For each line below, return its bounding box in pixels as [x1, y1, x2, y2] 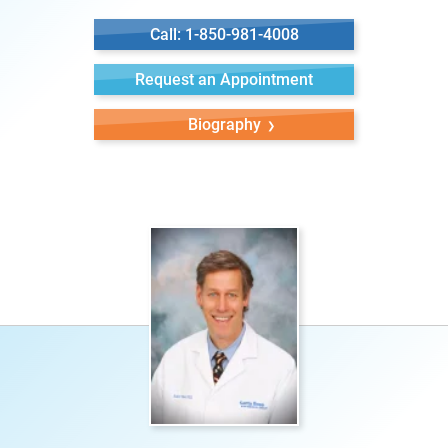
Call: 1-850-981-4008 [149, 25, 299, 44]
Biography [187, 115, 261, 134]
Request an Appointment [135, 70, 313, 89]
